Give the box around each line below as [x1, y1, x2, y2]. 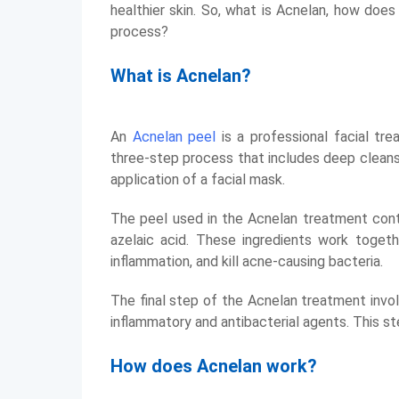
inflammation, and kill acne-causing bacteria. [110, 253, 383, 270]
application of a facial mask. [110, 171, 285, 188]
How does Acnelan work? [110, 355, 317, 377]
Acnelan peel [132, 128, 216, 145]
